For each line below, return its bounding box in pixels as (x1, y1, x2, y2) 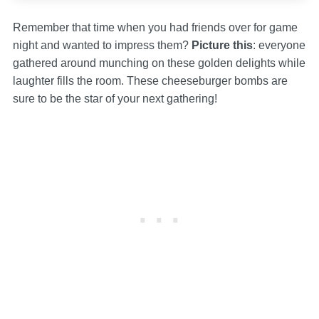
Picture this (191, 38, 253, 51)
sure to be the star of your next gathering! (12, 92, 217, 105)
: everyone (252, 38, 305, 51)
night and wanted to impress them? (12, 38, 192, 51)
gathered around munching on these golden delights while (12, 56, 305, 69)
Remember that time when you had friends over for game (12, 21, 298, 33)
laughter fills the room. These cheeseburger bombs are (12, 74, 288, 87)
